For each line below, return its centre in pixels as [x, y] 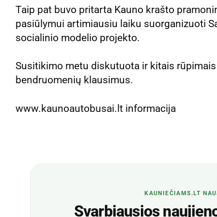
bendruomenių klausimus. [74, 80]
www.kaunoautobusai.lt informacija [96, 108]
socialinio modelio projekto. [78, 38]
